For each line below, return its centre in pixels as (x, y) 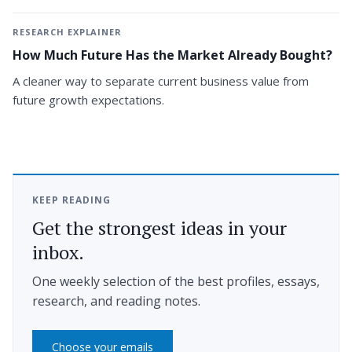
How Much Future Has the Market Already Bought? (172, 55)
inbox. (58, 252)
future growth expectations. (88, 100)
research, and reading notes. (116, 301)
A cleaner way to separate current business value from (161, 81)
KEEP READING (71, 200)
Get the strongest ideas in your (159, 227)
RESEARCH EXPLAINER (67, 32)
